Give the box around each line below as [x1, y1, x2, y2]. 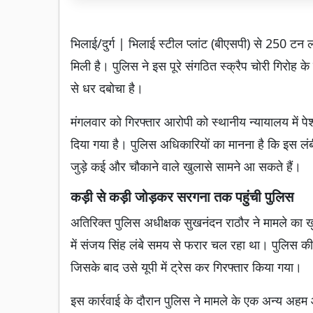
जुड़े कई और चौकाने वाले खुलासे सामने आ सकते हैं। [71, 158, 301, 175]
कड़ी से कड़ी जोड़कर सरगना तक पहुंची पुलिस [71, 187, 293, 207]
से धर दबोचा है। [71, 80, 143, 97]
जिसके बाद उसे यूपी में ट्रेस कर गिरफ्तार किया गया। [71, 259, 302, 276]
